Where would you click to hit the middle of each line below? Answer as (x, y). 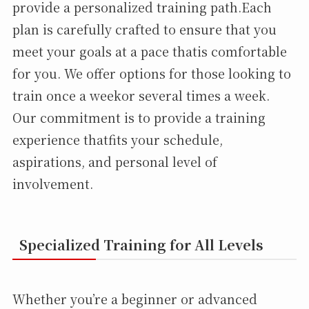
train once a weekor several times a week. (141, 95)
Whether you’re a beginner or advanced (134, 298)
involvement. (52, 183)
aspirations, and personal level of (114, 161)
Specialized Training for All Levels (141, 244)
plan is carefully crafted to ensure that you (144, 29)
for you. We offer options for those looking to (151, 73)
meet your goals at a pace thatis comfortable (149, 51)
